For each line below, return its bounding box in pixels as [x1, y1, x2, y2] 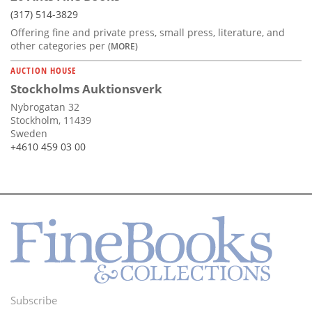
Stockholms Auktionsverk [10, 81, 162, 97]
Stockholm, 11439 [10, 114, 91, 127]
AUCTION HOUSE [10, 64, 77, 77]
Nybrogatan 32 [10, 100, 79, 114]
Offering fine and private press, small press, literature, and [10, 26, 285, 40]
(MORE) [108, 40, 138, 52]
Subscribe [10, 293, 57, 308]
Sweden [10, 127, 47, 141]
